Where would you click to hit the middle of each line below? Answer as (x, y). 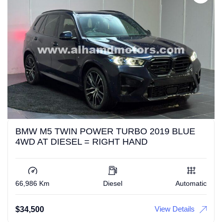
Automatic (191, 183)
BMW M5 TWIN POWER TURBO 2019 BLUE (105, 131)
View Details (175, 209)
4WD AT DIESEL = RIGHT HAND (82, 141)
